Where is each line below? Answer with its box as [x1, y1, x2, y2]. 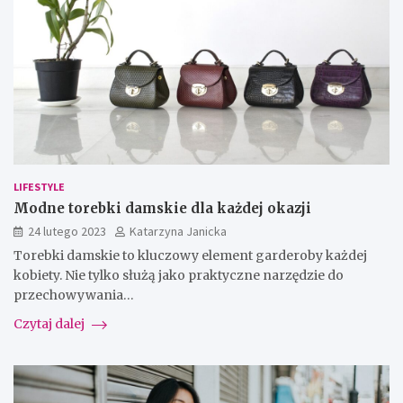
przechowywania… [13, 287, 134, 304]
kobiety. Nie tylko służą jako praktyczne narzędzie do [13, 267, 344, 284]
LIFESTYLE [13, 180, 65, 194]
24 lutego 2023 [28, 223, 106, 240]
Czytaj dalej [13, 316, 87, 333]
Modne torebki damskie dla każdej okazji [13, 200, 311, 218]
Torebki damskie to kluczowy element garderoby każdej [13, 247, 367, 264]
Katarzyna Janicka [130, 223, 227, 240]
